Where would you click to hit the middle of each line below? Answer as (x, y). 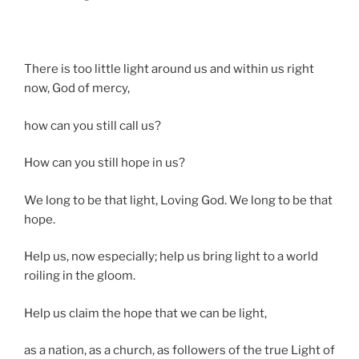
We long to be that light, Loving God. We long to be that (178, 200)
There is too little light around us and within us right (169, 69)
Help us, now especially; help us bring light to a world (171, 257)
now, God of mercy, (77, 89)
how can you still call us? (93, 125)
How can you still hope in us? (105, 163)
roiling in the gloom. (80, 276)
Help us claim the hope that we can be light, (145, 313)
